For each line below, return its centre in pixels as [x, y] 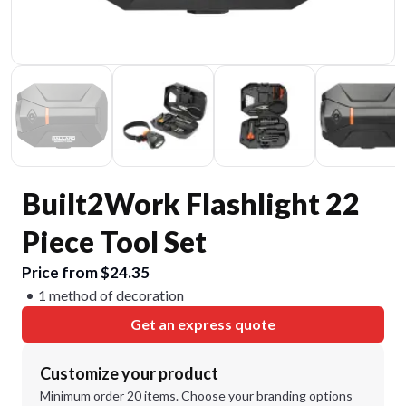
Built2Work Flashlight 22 [191, 203]
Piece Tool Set [114, 242]
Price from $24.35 [86, 272]
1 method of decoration [111, 295]
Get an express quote [203, 324]
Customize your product [129, 373]
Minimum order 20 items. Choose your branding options [196, 396]
